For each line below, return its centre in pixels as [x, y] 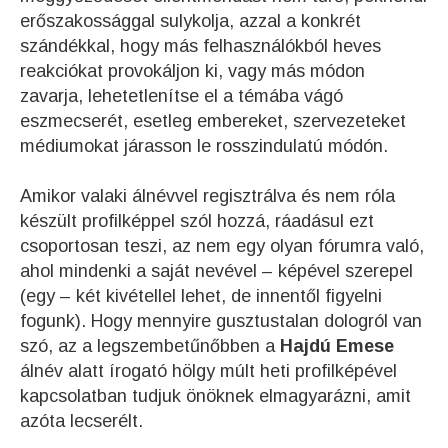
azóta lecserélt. [81, 420]
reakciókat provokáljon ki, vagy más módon [192, 70]
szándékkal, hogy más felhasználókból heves [200, 45]
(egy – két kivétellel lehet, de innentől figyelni [201, 295]
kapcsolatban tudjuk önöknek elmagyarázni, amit [215, 395]
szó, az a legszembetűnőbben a [150, 345]
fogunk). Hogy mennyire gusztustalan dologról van [221, 320]
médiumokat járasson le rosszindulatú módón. [204, 145]
